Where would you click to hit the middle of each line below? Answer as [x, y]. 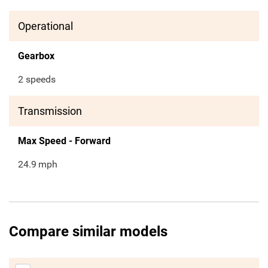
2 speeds [37, 80]
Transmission [50, 111]
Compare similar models [88, 232]
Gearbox [36, 56]
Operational [45, 26]
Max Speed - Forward [64, 141]
